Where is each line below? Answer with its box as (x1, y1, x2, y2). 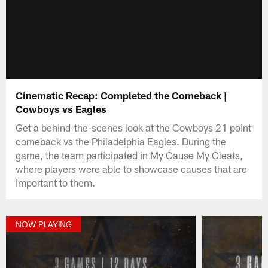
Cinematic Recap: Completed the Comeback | (16, 89, 227, 101)
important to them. (16, 176, 96, 188)
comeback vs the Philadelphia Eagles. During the (16, 135, 227, 147)
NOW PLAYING (16, 219, 72, 230)
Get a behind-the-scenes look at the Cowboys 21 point (16, 121, 252, 133)
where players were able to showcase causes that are (16, 162, 248, 175)
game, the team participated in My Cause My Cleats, (16, 148, 243, 161)
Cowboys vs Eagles (16, 102, 107, 115)
